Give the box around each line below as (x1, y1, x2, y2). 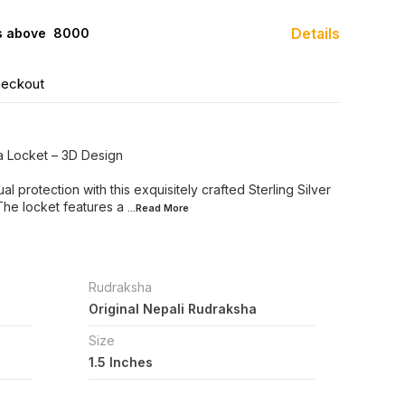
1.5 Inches (88, 354, 153, 370)
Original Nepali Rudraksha (88, 301, 257, 316)
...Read (127, 202, 164, 214)
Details (291, 24, 340, 42)
